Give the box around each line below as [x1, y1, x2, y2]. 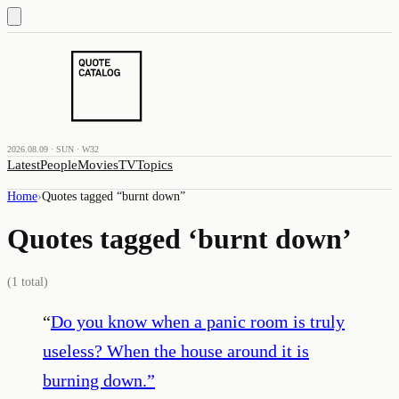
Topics [136, 158, 173, 172]
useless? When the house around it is [43, 340, 309, 361]
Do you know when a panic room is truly [51, 311, 345, 331]
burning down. [43, 370, 147, 390]
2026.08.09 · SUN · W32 [7, 144, 99, 154]
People [40, 158, 77, 172]
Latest [7, 158, 40, 172]
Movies [77, 158, 118, 172]
